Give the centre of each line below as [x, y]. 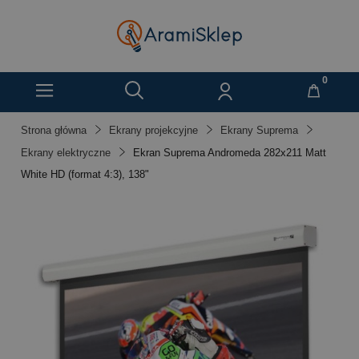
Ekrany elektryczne [66, 153]
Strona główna [54, 130]
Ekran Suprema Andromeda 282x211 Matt [230, 153]
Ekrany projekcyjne [153, 130]
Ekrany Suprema [259, 130]
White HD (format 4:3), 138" [85, 174]
